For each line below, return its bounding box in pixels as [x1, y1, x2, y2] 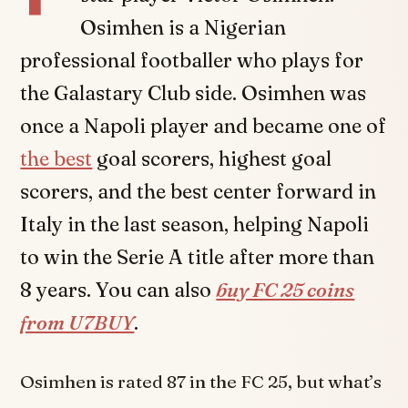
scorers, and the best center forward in [20, 178, 377, 204]
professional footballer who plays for [20, 46, 364, 73]
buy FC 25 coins [216, 276, 355, 302]
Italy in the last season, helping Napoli [20, 210, 370, 237]
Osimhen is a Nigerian [80, 14, 287, 40]
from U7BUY [20, 309, 135, 335]
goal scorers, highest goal [92, 145, 332, 171]
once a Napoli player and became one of [20, 112, 387, 138]
